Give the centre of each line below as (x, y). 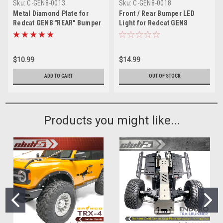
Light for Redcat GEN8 (153, 23)
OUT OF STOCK (165, 76)
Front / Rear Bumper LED (157, 13)
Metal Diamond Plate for (51, 13)
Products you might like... (111, 120)
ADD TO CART (58, 76)
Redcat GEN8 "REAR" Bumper (57, 23)
